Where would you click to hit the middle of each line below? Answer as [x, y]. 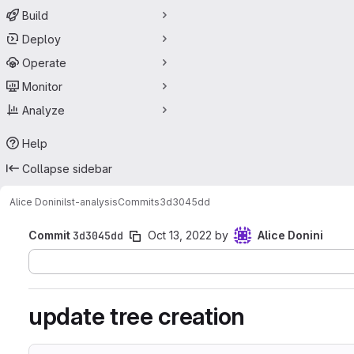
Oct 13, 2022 [180, 235]
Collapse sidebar [67, 168]
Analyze [43, 110]
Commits [139, 201]
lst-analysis [91, 201]
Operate [44, 62]
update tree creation [137, 316]
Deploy [41, 39]
